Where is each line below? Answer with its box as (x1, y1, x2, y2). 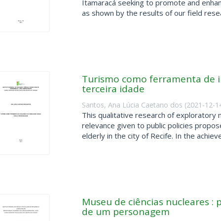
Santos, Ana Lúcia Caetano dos (81, 100, 183, 110)
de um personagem (81, 205, 170, 218)
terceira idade (81, 82, 145, 95)
